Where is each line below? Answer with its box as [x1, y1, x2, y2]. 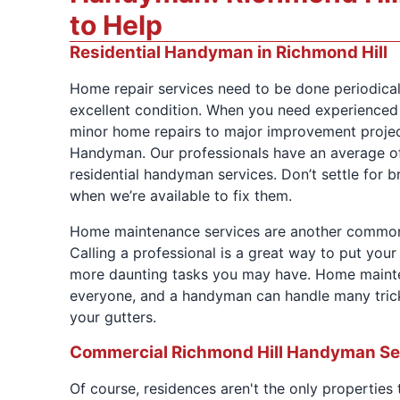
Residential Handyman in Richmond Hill [69, 42, 387, 62]
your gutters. [69, 308, 156, 326]
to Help [69, 9, 162, 41]
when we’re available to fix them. [69, 187, 292, 204]
